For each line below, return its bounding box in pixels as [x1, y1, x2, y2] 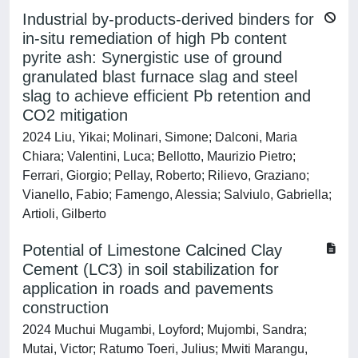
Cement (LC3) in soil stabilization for [22, 261, 279, 278]
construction [22, 299, 109, 316]
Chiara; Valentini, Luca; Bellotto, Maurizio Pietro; [22, 149, 296, 163]
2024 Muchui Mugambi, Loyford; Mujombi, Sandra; [22, 323, 307, 336]
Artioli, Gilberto [22, 207, 106, 221]
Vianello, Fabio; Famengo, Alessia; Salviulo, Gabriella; [22, 188, 332, 201]
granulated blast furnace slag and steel [22, 68, 297, 86]
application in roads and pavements [22, 280, 273, 297]
